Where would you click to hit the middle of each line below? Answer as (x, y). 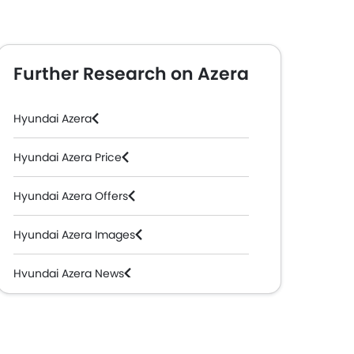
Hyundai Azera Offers (71, 196)
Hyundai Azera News (69, 273)
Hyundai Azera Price (68, 157)
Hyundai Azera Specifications (92, 312)
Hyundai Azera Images (74, 235)
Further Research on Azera (131, 74)
